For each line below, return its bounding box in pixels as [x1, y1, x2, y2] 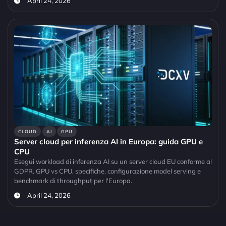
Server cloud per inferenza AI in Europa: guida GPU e [14, 137, 203, 147]
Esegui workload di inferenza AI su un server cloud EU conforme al [14, 157, 212, 166]
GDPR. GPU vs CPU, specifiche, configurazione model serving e [14, 167, 201, 176]
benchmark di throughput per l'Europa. [14, 177, 132, 185]
